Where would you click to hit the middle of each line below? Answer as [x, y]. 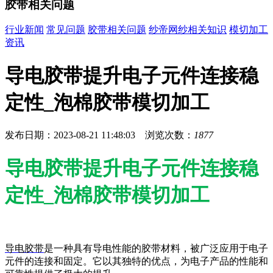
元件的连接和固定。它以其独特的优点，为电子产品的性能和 [136, 261]
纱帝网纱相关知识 [188, 30]
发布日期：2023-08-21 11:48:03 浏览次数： [99, 135]
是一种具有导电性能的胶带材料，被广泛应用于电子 [156, 249]
